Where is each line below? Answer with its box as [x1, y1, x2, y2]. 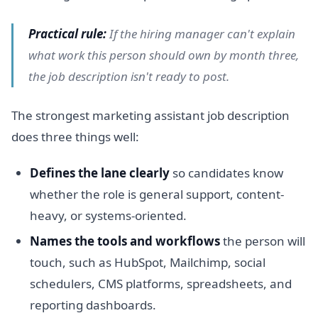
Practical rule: [28, 25, 107, 42]
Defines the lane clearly [29, 165, 170, 182]
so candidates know [169, 165, 283, 182]
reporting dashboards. [29, 297, 156, 314]
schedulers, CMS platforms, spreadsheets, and [29, 275, 292, 292]
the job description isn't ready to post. [28, 67, 230, 84]
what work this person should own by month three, [28, 46, 300, 63]
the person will [219, 233, 305, 250]
